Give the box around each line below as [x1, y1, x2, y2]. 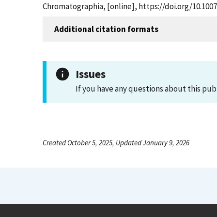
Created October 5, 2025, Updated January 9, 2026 [43, 138, 189, 147]
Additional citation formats [54, 23, 158, 34]
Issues [76, 67, 106, 81]
